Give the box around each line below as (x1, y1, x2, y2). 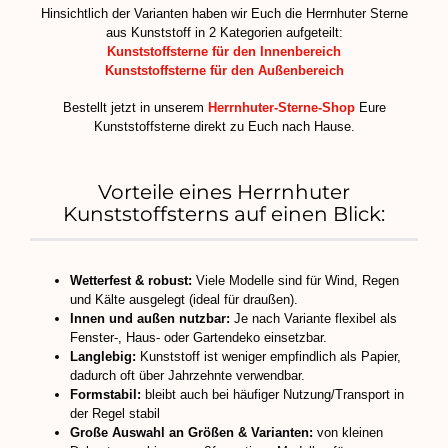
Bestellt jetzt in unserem (62, 99, 208, 115)
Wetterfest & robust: (70, 272, 192, 288)
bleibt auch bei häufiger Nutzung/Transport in (141, 386, 404, 402)
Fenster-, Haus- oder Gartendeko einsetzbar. (70, 329, 327, 345)
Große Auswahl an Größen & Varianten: (70, 424, 313, 440)
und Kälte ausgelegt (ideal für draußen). (70, 291, 298, 307)
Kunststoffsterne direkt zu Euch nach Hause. (93, 118, 355, 134)
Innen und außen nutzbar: (70, 310, 230, 326)
